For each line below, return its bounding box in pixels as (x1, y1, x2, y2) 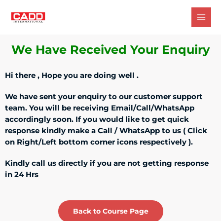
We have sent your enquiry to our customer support (5, 92, 203, 101)
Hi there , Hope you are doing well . (5, 71, 141, 80)
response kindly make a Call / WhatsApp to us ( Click (5, 126, 207, 135)
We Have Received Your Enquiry (11, 42, 210, 57)
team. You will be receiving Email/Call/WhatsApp (5, 104, 194, 112)
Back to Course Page (73, 207, 148, 215)
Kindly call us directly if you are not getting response (5, 159, 209, 168)
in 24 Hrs (5, 170, 38, 179)
